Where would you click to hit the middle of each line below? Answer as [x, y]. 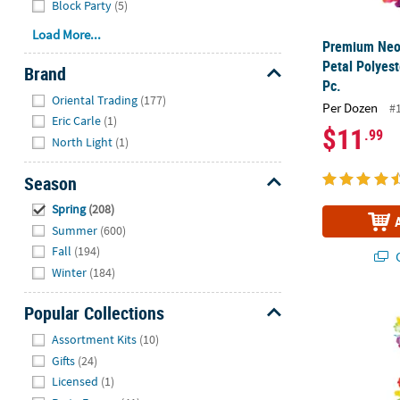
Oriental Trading [95, 100]
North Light [83, 142]
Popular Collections [94, 313]
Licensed [75, 382]
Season [50, 183]
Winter [70, 272]
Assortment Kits [95, 340]
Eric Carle [77, 121]
